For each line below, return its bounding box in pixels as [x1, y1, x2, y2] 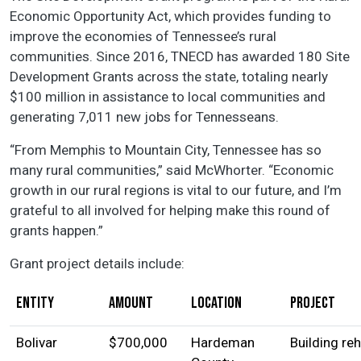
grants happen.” [10, 222, 106, 239]
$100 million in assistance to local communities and [10, 88, 326, 105]
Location [191, 293, 242, 313]
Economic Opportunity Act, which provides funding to [10, 7, 331, 24]
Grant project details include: [10, 255, 185, 272]
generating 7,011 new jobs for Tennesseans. [10, 108, 282, 125]
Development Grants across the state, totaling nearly [10, 68, 328, 85]
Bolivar [16, 334, 57, 351]
